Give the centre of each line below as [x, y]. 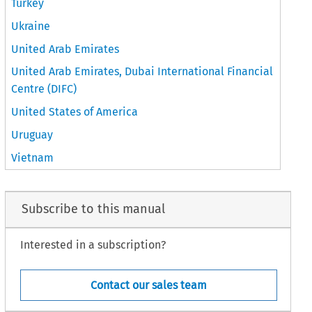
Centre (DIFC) [44, 89]
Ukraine [31, 26]
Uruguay [32, 135]
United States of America [75, 112]
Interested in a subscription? [93, 244]
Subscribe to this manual [93, 209]
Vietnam [33, 157]
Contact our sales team [148, 286]
